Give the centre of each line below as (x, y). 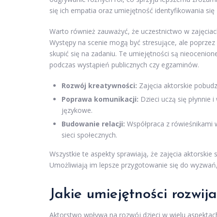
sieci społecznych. (89, 135)
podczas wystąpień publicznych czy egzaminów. (124, 64)
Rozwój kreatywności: (99, 85)
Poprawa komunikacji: (100, 99)
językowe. (77, 110)
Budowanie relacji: (93, 124)
